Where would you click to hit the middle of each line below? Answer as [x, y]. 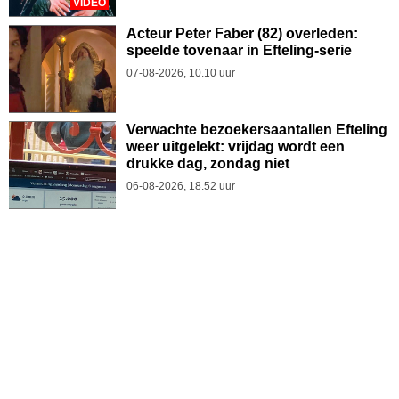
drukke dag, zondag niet [208, 163]
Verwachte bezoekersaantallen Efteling [257, 130]
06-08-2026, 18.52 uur [181, 186]
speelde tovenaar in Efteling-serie [239, 50]
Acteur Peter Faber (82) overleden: [242, 33]
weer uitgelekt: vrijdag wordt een [236, 147]
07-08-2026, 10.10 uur [181, 73]
